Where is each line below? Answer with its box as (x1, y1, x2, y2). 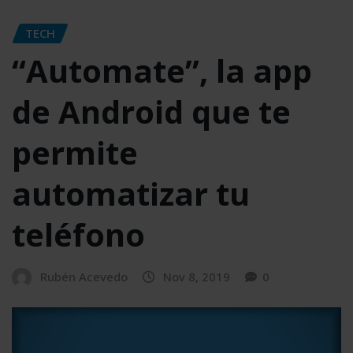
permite (12, 131, 138, 175)
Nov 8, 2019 (163, 269, 230, 285)
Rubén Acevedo (40, 269, 128, 285)
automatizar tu (12, 172, 250, 216)
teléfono (12, 213, 145, 257)
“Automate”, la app (12, 49, 312, 93)
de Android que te (12, 90, 291, 134)
